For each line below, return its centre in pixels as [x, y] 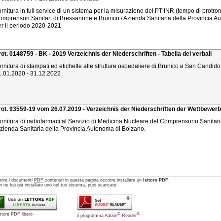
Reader [129, 216]
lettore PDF [156, 180]
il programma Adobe [97, 216]
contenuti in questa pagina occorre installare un [93, 180]
